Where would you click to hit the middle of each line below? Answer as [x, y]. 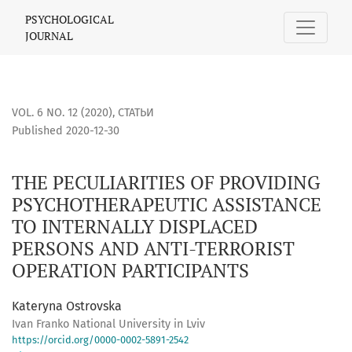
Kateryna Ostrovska [67, 306]
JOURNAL [49, 36]
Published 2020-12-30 [66, 131]
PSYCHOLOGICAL [70, 19]
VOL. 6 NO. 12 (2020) [62, 113]
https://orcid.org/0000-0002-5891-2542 [100, 340]
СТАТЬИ [136, 113]
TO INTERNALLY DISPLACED [135, 227]
